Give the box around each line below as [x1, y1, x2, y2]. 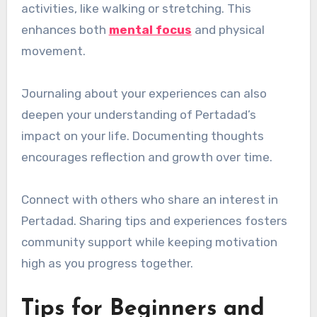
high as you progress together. [21, 255, 193, 270]
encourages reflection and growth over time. [21, 149, 272, 164]
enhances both [21, 22, 109, 37]
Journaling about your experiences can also [21, 86, 267, 100]
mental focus [108, 22, 192, 37]
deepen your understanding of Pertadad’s [21, 107, 256, 122]
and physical [191, 22, 265, 37]
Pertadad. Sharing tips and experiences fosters [21, 213, 287, 228]
